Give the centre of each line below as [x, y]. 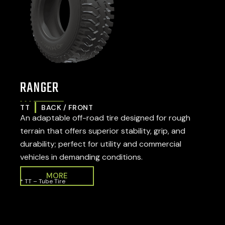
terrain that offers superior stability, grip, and [103, 131]
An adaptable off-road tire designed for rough [105, 118]
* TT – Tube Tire [43, 182]
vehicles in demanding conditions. [81, 157]
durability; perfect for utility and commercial [101, 144]
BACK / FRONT [67, 107]
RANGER [40, 88]
